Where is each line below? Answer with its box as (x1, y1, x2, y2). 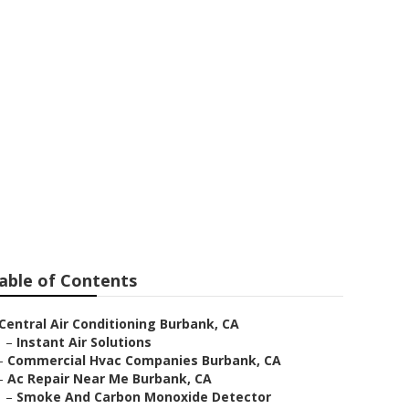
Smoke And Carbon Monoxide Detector (16, 388, 271, 405)
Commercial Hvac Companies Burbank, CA (7, 351, 281, 369)
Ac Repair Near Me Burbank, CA (7, 370, 212, 387)
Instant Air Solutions (16, 333, 152, 351)
